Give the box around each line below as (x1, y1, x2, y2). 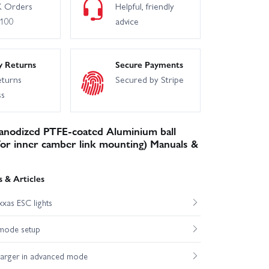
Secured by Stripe (115, 73, 184, 86)
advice (115, 14, 139, 28)
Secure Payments (115, 58, 183, 71)
